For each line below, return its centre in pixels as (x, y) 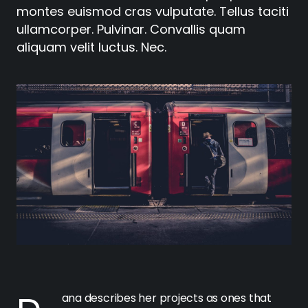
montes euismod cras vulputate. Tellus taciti (153, 11)
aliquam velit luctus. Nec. (91, 47)
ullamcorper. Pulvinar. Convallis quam (131, 29)
